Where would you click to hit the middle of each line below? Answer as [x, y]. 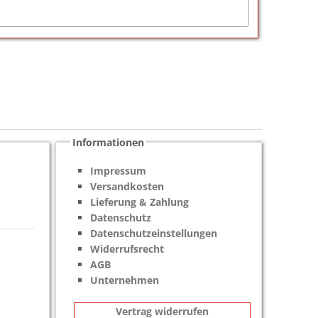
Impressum [119, 170]
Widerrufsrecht [127, 248]
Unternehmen [125, 280]
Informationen [109, 142]
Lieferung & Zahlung [140, 202]
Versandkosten [127, 186]
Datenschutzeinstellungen [154, 233]
